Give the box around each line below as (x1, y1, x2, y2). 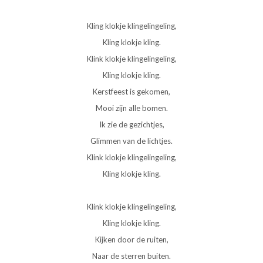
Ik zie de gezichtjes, (99, 119, 164, 129)
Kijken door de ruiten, (95, 234, 168, 244)
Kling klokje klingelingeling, (86, 21, 177, 31)
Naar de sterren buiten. (92, 251, 171, 261)
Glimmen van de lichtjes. (90, 136, 173, 146)
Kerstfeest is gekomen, (93, 86, 170, 96)
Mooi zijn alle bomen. (95, 103, 168, 113)
